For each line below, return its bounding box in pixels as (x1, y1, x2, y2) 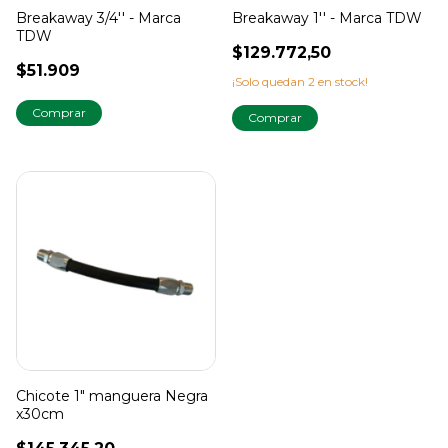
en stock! (315, 73, 368, 89)
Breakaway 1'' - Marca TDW (232, 8, 422, 27)
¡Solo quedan (232, 73, 308, 89)
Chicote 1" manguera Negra (16, 386, 208, 405)
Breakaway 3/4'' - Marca (16, 8, 181, 27)
